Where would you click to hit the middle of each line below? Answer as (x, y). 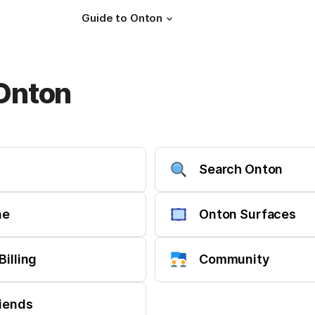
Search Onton (241, 169)
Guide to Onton (122, 18)
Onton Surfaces (248, 214)
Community (234, 259)
